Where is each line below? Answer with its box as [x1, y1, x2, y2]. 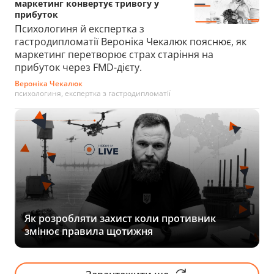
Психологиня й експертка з [15, 21, 144, 35]
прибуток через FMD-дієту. [15, 60, 142, 74]
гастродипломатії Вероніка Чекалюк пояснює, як [15, 34, 246, 48]
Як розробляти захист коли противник [24, 211, 216, 225]
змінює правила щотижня [24, 224, 153, 238]
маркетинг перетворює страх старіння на [15, 47, 213, 61]
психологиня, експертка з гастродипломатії [15, 87, 171, 98]
